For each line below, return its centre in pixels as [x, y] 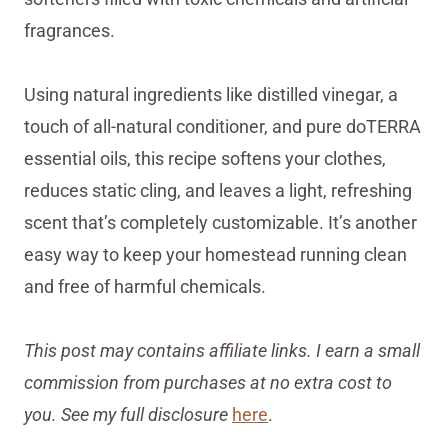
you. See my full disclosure [128, 415]
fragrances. [71, 31]
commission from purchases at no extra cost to [208, 383]
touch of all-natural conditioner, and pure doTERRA [222, 127]
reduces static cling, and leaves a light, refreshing [218, 191]
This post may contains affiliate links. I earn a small [222, 351]
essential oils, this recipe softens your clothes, [205, 159]
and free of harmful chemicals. [145, 287]
